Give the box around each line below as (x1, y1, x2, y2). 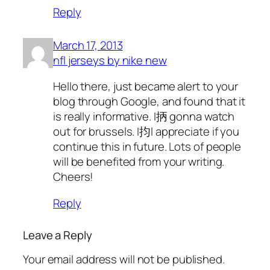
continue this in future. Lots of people (53, 139, 242, 155)
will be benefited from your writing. (53, 154, 225, 170)
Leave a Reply (23, 227, 92, 243)
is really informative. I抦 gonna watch (53, 108, 235, 125)
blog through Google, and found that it (53, 93, 246, 110)
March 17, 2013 (53, 37, 123, 53)
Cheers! (53, 169, 94, 185)
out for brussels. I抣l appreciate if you (53, 124, 240, 140)
